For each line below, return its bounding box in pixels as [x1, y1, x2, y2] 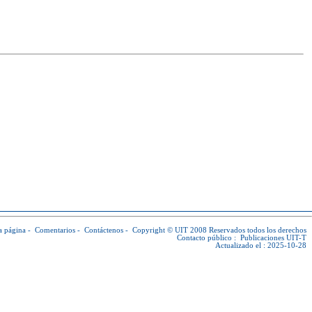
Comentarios [35, 226, 75, 234]
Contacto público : [177, 234, 240, 242]
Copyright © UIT [132, 226, 188, 234]
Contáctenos [84, 226, 123, 234]
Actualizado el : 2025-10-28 [215, 242, 306, 249]
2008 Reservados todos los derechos [188, 226, 306, 234]
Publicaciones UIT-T [240, 234, 306, 242]
